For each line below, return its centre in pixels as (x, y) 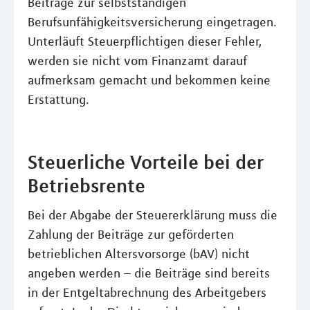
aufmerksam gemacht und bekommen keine (149, 80)
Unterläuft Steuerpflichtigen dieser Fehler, (145, 42)
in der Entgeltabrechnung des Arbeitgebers (147, 293)
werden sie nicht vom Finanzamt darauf (137, 61)
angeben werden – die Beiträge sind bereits (149, 273)
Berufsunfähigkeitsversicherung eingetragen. (152, 22)
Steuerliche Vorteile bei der (146, 162)
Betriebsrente (86, 185)
